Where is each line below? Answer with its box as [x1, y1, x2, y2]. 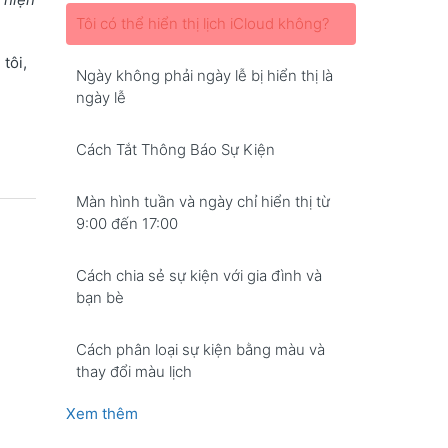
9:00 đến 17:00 [76, 214, 178, 233]
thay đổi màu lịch [76, 362, 192, 381]
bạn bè [76, 288, 124, 307]
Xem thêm [66, 404, 138, 423]
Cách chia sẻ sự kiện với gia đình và [76, 266, 322, 285]
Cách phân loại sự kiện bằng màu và [76, 340, 325, 359]
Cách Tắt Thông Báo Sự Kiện [76, 140, 275, 159]
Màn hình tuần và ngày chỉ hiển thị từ [76, 192, 330, 211]
